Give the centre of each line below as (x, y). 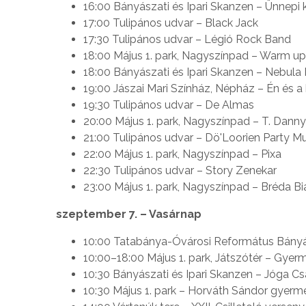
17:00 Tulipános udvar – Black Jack (171, 23)
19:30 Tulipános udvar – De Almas (169, 105)
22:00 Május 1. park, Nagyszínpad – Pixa (182, 154)
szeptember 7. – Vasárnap (129, 214)
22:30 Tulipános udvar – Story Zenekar (180, 170)
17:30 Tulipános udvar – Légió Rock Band (187, 39)
